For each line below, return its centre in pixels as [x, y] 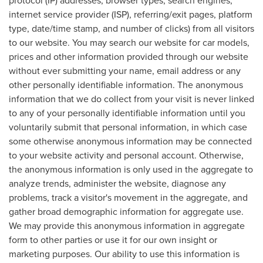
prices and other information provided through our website [129, 56]
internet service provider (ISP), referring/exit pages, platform [131, 14]
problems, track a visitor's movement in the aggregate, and [128, 197]
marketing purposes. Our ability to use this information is [124, 253]
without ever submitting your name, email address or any [125, 70]
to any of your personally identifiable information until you [127, 112]
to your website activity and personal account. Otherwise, [126, 155]
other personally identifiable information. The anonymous [126, 84]
